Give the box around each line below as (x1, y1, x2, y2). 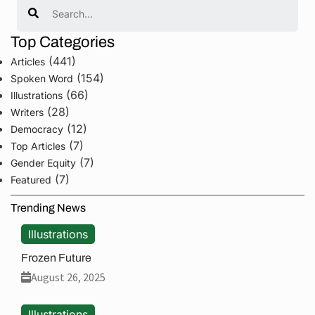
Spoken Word (11, 72, 73, 84)
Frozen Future (21, 251, 91, 264)
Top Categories (11, 33, 115, 51)
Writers (11, 105, 44, 118)
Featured (11, 173, 51, 186)
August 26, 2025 (31, 269, 105, 284)
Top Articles (11, 139, 65, 152)
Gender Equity (11, 156, 76, 169)
